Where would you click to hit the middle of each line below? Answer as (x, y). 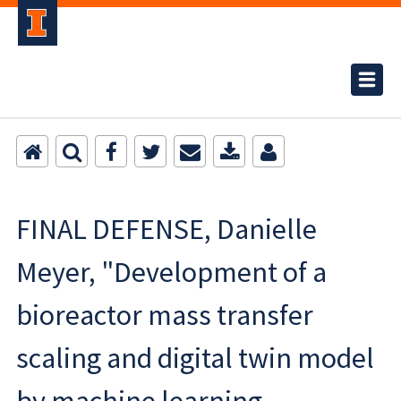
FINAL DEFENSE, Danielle (166, 229)
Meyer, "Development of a (171, 272)
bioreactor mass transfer (165, 315)
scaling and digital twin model (195, 358)
